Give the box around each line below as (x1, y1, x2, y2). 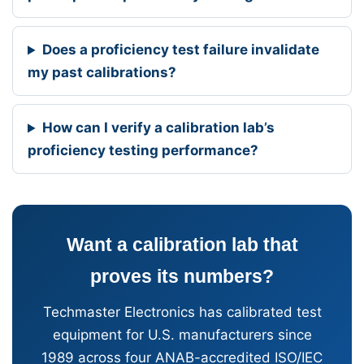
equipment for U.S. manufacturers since (52, 326, 312, 343)
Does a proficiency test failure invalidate (42, 41, 320, 58)
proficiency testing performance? (28, 142, 258, 159)
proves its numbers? (90, 266, 274, 288)
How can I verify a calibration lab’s (42, 119, 275, 136)
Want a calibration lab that (66, 234, 298, 256)
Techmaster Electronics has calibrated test (42, 303, 322, 320)
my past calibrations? (28, 64, 176, 81)
